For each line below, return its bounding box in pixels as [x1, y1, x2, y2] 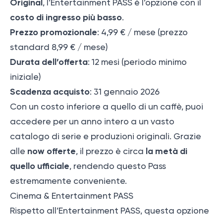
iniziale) [10, 71, 41, 82]
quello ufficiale [10, 160, 69, 171]
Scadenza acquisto [10, 86, 90, 97]
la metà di [146, 145, 187, 157]
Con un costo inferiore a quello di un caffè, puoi [10, 101, 203, 111]
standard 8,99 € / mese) [10, 42, 108, 52]
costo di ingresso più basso [10, 11, 122, 23]
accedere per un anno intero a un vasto [10, 116, 174, 126]
